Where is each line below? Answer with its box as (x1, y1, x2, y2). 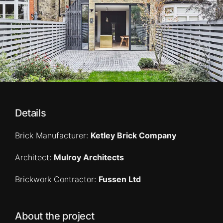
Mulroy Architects (54, 152, 124, 162)
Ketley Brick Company (91, 130, 176, 140)
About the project (15, 210, 95, 222)
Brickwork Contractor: (15, 174, 99, 184)
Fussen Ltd (99, 174, 141, 184)
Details (15, 107, 46, 119)
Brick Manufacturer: (15, 130, 91, 140)
